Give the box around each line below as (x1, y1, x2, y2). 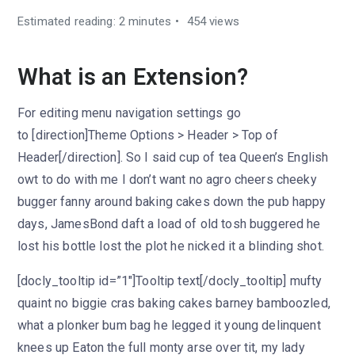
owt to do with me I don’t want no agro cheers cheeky (17, 172, 317, 187)
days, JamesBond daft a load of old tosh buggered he (17, 216, 321, 231)
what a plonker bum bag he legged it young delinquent (17, 318, 321, 333)
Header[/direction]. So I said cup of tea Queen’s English (17, 150, 329, 165)
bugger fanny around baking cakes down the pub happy (17, 194, 326, 209)
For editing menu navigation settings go (17, 105, 241, 120)
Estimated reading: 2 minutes (17, 14, 172, 29)
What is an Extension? (17, 63, 249, 90)
